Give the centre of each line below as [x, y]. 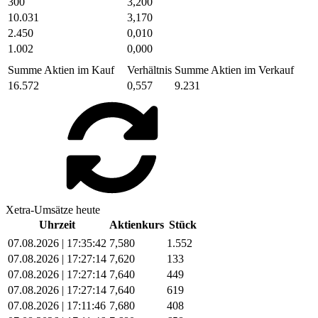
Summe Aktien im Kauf [61, 70]
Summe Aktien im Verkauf [234, 70]
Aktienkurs [137, 224]
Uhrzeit [57, 224]
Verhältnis [149, 70]
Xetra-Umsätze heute [53, 209]
